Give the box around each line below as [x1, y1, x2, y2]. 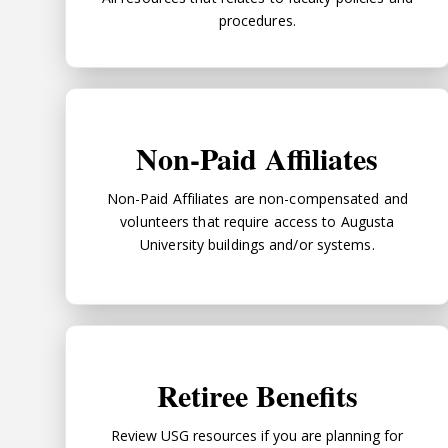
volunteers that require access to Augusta [120, 211, 395, 231]
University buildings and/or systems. [140, 234, 375, 254]
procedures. [218, 10, 296, 30]
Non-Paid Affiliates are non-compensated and [106, 188, 408, 208]
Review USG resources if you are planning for [111, 425, 404, 445]
